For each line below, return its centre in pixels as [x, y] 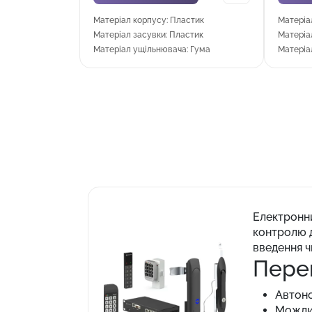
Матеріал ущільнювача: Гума [152, 50]
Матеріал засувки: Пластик [148, 35]
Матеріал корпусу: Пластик [149, 21]
